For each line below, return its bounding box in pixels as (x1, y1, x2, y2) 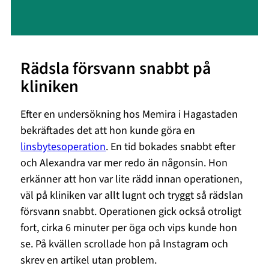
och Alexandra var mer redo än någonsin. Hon (20, 155, 228, 171)
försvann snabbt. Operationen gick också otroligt (20, 204, 242, 219)
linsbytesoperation (20, 139, 106, 154)
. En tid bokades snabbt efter (106, 139, 236, 154)
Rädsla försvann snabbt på (20, 56, 211, 80)
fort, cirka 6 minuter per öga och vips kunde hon (20, 220, 238, 235)
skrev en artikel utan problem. (20, 252, 157, 268)
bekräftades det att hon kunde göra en (20, 122, 196, 138)
